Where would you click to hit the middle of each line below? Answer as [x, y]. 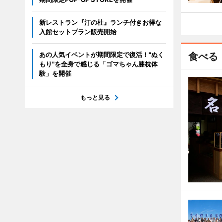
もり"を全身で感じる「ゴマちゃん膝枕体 [98, 64]
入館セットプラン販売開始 [78, 32]
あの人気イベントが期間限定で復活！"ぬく [101, 55]
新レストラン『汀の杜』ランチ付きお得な [100, 22]
